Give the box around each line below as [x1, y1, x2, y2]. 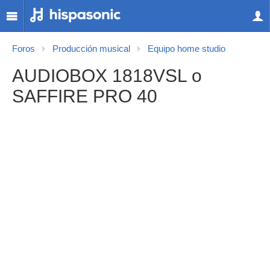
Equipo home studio [148, 44, 225, 54]
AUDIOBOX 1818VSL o [12, 66, 202, 86]
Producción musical [52, 44, 130, 54]
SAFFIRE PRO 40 [12, 86, 157, 106]
